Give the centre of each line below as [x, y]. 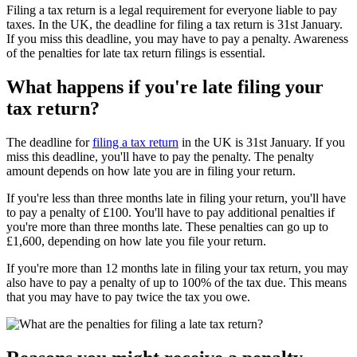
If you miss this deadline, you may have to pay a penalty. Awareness [177, 38]
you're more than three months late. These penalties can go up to [167, 226]
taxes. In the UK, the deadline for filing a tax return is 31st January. [175, 24]
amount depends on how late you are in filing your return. [151, 171]
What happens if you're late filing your [165, 86]
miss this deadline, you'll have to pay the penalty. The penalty [160, 156]
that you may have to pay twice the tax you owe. [128, 296]
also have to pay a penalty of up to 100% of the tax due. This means [177, 282]
